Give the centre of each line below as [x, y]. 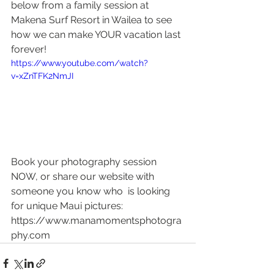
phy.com [31, 235]
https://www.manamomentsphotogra [96, 220]
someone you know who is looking [92, 191]
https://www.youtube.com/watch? [80, 63]
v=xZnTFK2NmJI [42, 76]
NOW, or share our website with [84, 176]
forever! [30, 49]
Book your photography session [85, 161]
